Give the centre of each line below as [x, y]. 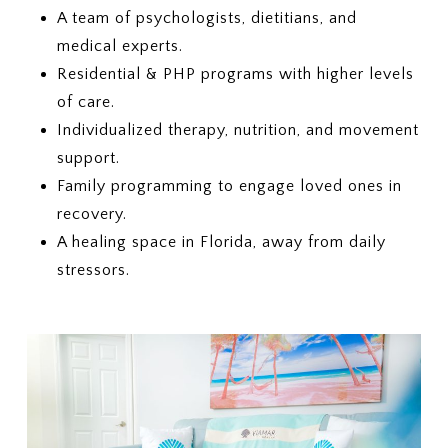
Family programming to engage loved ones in [229, 185]
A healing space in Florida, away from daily [221, 241]
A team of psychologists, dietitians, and [206, 17]
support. [88, 157]
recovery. [91, 213]
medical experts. [119, 45]
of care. [85, 101]
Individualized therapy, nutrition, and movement [237, 129]
